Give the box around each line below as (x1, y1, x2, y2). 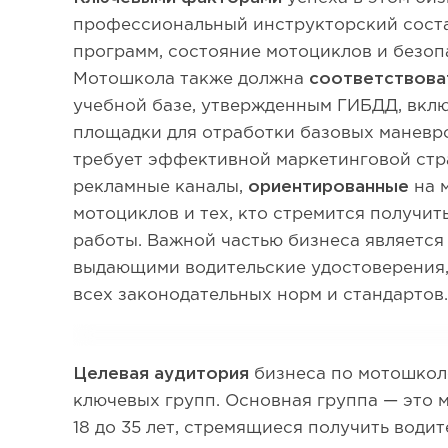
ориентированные (248, 180, 410, 195)
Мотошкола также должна (73, 72, 310, 87)
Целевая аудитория (73, 367, 250, 382)
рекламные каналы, (73, 180, 249, 195)
